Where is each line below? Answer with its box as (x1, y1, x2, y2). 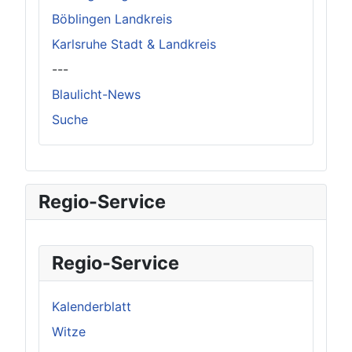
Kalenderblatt (52, 299, 131, 314)
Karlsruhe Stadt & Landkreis (52, 36, 216, 52)
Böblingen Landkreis (52, 11, 172, 27)
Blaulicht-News (52, 86, 141, 102)
